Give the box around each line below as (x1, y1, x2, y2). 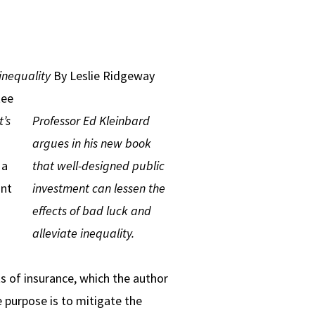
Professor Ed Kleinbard (32, 112, 150, 129)
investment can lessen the (32, 179, 166, 196)
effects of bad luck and (32, 202, 152, 219)
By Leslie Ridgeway (50, 67, 155, 84)
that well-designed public (32, 157, 165, 174)
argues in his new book (32, 134, 152, 151)
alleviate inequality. (32, 224, 135, 241)
